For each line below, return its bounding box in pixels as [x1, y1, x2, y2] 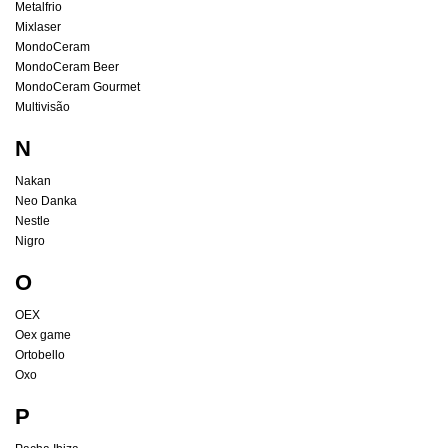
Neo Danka [15, 194, 77, 209]
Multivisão [15, 100, 70, 115]
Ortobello [15, 348, 65, 363]
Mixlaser [15, 20, 61, 35]
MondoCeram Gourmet [15, 80, 140, 95]
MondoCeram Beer [15, 60, 119, 75]
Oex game [15, 328, 71, 343]
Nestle [15, 214, 50, 229]
